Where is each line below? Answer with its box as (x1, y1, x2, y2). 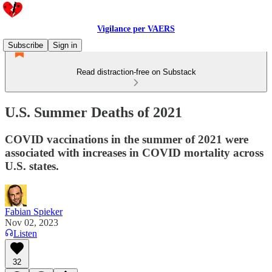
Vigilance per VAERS (97, 24, 175, 33)
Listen (13, 228, 37, 239)
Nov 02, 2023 (5, 217, 58, 228)
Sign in (53, 41, 77, 50)
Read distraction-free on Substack (76, 67, 196, 76)
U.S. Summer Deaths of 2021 (5, 104, 182, 120)
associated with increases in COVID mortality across (5, 146, 263, 159)
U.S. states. (5, 159, 59, 172)
